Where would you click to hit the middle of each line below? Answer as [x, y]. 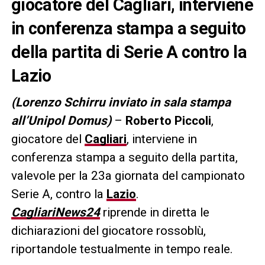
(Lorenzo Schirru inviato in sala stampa [121, 102]
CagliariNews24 [55, 212]
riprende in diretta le [154, 212]
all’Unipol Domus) [61, 120]
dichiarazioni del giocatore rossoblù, [108, 230]
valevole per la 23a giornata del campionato [128, 175]
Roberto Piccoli [168, 120]
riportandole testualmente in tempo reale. [122, 249]
